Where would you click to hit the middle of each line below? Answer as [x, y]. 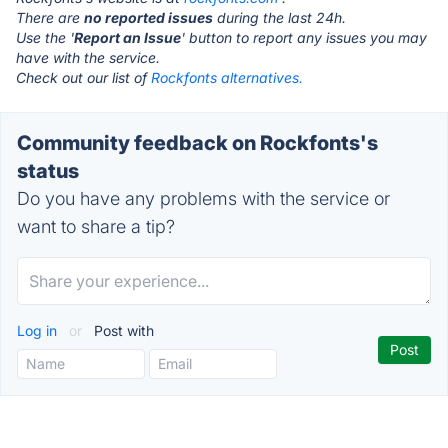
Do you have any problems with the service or [203, 198]
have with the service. [88, 57]
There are [50, 17]
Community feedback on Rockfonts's [197, 143]
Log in [39, 330]
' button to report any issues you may [304, 37]
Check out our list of [83, 77]
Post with [122, 330]
